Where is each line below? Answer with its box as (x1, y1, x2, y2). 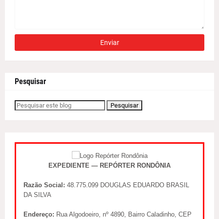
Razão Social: (23, 181, 65, 189)
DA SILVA (23, 191, 51, 199)
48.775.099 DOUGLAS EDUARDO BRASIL (65, 181, 189, 189)
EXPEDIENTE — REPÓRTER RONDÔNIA (48, 162, 171, 170)
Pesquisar (15, 77, 46, 87)
